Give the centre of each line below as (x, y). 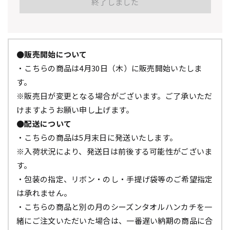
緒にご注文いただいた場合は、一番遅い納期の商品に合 (115, 221)
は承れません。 (44, 193)
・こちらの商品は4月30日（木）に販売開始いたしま (109, 68)
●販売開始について (52, 54)
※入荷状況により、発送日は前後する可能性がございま (114, 151)
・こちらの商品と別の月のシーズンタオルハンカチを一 (114, 207)
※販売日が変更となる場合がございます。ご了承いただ (114, 96)
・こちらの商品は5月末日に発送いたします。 (97, 138)
